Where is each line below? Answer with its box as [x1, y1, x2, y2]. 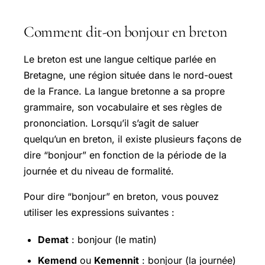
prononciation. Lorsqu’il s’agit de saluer [24, 117, 199, 129]
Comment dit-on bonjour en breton [24, 22, 227, 41]
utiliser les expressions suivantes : [24, 206, 174, 218]
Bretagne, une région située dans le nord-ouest [24, 69, 232, 81]
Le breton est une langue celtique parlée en [24, 53, 216, 65]
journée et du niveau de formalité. [24, 164, 174, 177]
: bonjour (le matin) [69, 234, 157, 246]
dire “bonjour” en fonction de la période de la [24, 148, 227, 161]
